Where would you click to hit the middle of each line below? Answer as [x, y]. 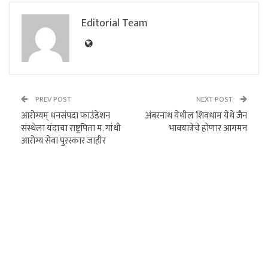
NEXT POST [215, 99]
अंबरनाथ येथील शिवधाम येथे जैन [196, 115]
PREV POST [52, 99]
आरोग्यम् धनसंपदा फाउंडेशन [66, 115]
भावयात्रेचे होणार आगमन [208, 128]
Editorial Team [115, 23]
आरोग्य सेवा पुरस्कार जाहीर [63, 141]
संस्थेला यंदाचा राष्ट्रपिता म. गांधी [71, 128]
